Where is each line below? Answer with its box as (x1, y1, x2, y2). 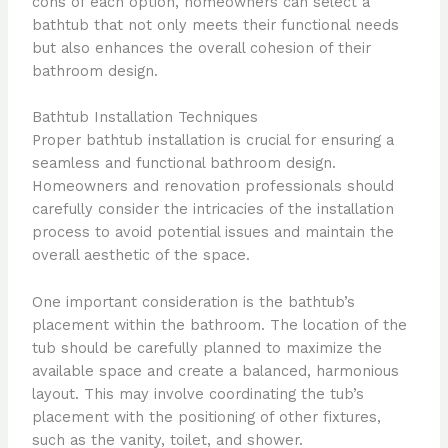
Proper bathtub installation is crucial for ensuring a (31, 131, 394, 150)
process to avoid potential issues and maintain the (31, 223, 394, 242)
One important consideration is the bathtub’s (31, 292, 355, 311)
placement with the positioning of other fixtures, (31, 407, 381, 426)
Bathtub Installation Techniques (31, 108, 258, 127)
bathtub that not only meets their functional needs (31, 15, 399, 34)
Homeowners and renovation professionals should (31, 177, 394, 196)
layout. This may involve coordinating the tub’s (31, 384, 364, 403)
